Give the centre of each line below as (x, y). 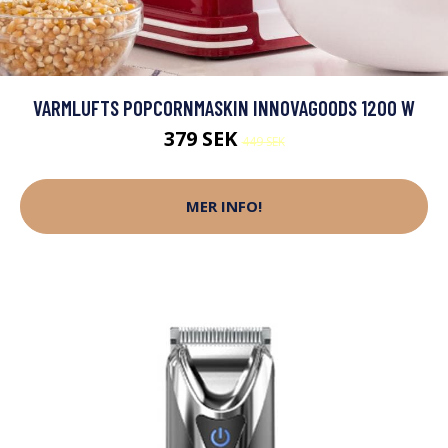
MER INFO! (224, 206)
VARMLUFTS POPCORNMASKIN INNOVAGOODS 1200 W (224, 107)
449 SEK (263, 141)
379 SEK (202, 138)
